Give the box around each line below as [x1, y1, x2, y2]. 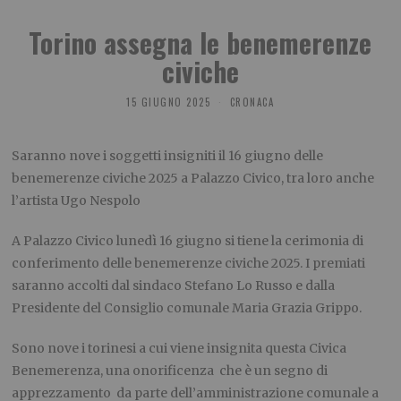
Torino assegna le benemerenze [29, 22, 372, 64]
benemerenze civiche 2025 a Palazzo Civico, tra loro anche [12, 170, 375, 187]
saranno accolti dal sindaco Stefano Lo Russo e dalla [12, 277, 336, 294]
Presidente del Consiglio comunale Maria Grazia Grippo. [12, 300, 363, 317]
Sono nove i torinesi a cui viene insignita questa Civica [12, 340, 347, 357]
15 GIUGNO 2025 [126, 95, 211, 110]
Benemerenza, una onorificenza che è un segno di [12, 363, 328, 380]
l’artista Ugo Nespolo [12, 192, 141, 209]
